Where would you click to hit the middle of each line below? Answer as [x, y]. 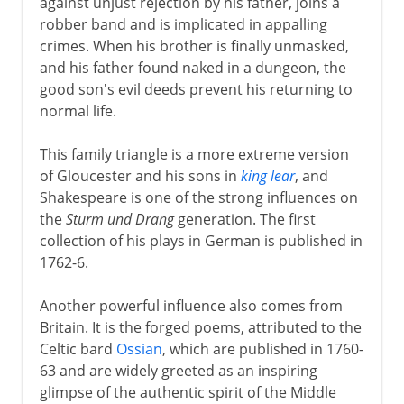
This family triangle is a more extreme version [194, 154]
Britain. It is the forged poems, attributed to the [200, 327]
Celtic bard [78, 349]
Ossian [139, 349]
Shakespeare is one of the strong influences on [198, 197]
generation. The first [244, 219]
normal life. [78, 110]
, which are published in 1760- [262, 349]
